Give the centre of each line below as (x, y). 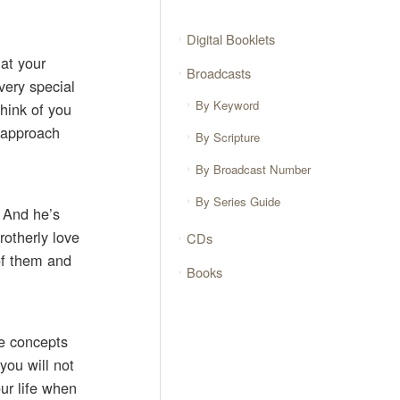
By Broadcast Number (254, 170)
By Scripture (228, 137)
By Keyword (228, 105)
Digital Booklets (231, 38)
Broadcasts (219, 72)
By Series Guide (238, 201)
